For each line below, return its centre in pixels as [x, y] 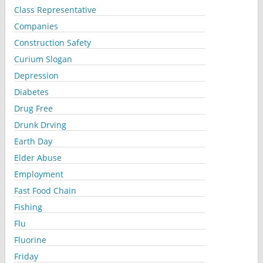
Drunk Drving [40, 124]
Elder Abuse [38, 157]
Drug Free [33, 108]
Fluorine [30, 240]
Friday [26, 256]
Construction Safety [52, 42]
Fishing [28, 207]
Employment [38, 174]
